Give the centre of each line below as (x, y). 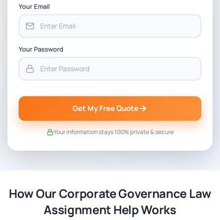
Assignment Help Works (110, 209)
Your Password (41, 49)
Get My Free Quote (106, 108)
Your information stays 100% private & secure (113, 132)
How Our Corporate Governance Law (110, 193)
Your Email (34, 6)
